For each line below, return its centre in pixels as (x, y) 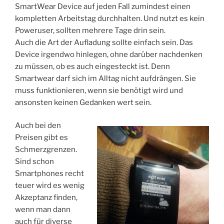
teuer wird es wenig (50, 186)
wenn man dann (43, 210)
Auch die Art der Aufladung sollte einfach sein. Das (104, 42)
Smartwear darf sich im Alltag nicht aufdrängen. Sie (105, 78)
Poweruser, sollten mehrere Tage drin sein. (90, 30)
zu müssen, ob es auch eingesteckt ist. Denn (92, 66)
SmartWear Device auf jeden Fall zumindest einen (103, 6)
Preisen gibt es (41, 138)
